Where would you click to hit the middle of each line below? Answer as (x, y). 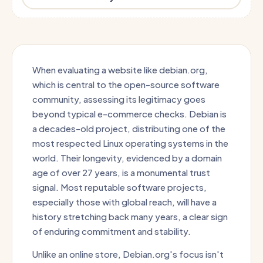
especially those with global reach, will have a (124, 202)
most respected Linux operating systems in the (130, 143)
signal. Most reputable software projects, (119, 187)
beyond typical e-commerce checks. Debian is (129, 114)
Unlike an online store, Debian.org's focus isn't (128, 254)
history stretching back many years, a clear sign (130, 216)
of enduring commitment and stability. (112, 231)
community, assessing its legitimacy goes (119, 99)
